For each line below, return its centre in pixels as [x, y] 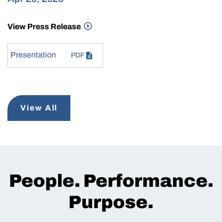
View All [39, 108]
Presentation [33, 55]
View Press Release [45, 27]
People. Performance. [111, 181]
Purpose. [111, 202]
